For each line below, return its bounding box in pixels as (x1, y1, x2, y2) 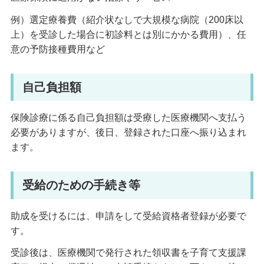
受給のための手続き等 (22, 179, 140, 192)
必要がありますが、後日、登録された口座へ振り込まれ (10, 127, 246, 138)
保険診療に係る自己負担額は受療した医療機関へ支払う (10, 113, 246, 123)
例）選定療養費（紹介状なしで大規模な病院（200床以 (10, 14, 243, 25)
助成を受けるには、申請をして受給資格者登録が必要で (10, 210, 246, 221)
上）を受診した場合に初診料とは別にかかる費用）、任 (10, 29, 246, 39)
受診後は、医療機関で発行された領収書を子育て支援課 (10, 247, 246, 258)
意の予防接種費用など (10, 44, 105, 54)
